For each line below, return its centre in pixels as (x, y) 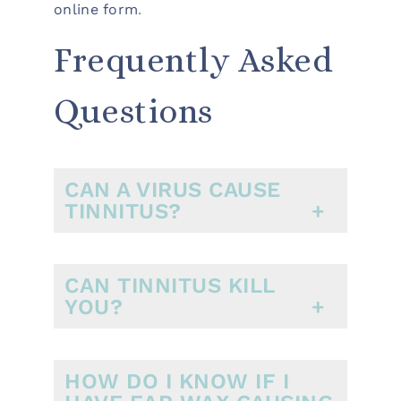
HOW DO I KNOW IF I (177, 381)
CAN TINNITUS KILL (170, 285)
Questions (133, 111)
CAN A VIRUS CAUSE (173, 189)
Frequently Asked (193, 60)
